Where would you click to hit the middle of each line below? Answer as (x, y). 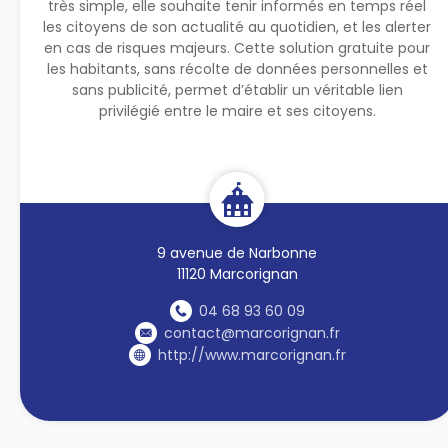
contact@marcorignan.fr (251, 332)
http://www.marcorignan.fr (251, 354)
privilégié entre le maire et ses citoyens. (237, 110)
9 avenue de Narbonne (237, 252)
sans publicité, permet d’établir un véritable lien (237, 89)
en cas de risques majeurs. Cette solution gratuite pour (237, 47)
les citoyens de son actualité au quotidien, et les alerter (237, 26)
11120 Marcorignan (237, 273)
